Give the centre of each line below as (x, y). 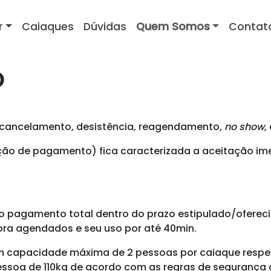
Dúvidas (105, 27)
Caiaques (47, 27)
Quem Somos (173, 27)
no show (244, 126)
